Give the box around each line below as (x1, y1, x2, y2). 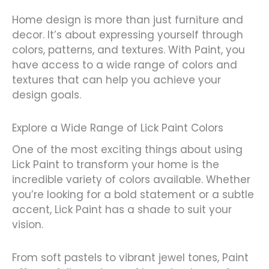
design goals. (12, 87, 81, 102)
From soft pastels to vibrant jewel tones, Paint (12, 250, 249, 265)
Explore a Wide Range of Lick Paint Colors (12, 120, 223, 135)
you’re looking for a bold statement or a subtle (12, 187, 254, 202)
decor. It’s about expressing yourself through (12, 27, 243, 42)
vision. (12, 217, 43, 232)
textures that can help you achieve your (12, 72, 221, 87)
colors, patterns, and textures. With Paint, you (12, 42, 245, 57)
